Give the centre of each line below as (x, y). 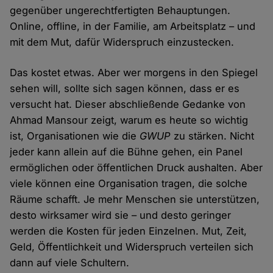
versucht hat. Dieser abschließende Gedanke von (128, 104)
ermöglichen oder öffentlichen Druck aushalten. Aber (136, 167)
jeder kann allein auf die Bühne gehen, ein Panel (126, 151)
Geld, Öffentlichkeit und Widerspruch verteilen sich (132, 246)
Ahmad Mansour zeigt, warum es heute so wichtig (129, 120)
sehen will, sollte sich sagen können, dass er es (125, 88)
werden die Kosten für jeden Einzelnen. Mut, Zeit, (129, 231)
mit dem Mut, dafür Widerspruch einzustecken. (122, 42)
